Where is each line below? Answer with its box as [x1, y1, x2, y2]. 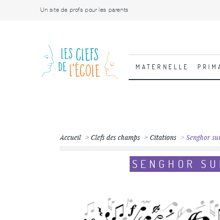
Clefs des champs [91, 133, 140, 142]
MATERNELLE [135, 63, 190, 71]
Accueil [60, 133, 81, 142]
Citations [150, 133, 176, 142]
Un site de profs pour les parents [40, 6, 129, 13]
